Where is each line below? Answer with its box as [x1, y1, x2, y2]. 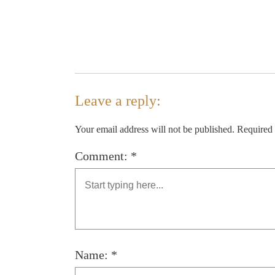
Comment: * [75, 149, 137, 163]
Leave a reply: [75, 93, 161, 109]
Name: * [75, 248, 117, 261]
